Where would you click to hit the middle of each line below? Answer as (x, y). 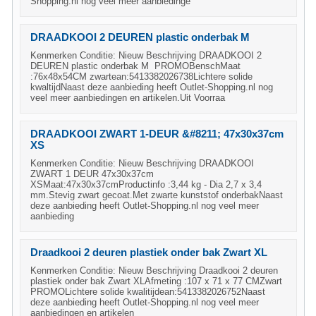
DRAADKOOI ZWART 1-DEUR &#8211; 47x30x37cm (157, 134)
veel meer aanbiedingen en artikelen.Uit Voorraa (128, 98)
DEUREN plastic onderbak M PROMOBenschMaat (135, 66)
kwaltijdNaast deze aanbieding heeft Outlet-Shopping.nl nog (152, 87)
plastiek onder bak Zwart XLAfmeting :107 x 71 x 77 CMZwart (156, 281)
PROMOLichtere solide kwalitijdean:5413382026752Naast (148, 292)
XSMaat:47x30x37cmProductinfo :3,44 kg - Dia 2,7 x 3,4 (146, 184)
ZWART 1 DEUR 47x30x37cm (92, 174)
